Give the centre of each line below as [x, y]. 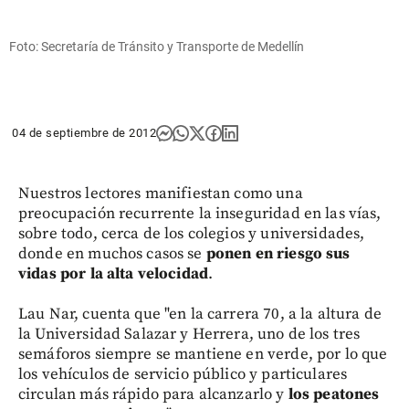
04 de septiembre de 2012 [84, 132]
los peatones [334, 394]
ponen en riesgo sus [276, 253]
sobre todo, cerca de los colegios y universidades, [192, 233]
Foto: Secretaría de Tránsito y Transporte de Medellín [157, 46]
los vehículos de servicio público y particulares [183, 374]
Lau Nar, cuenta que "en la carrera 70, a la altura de [200, 314]
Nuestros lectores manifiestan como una [161, 193]
